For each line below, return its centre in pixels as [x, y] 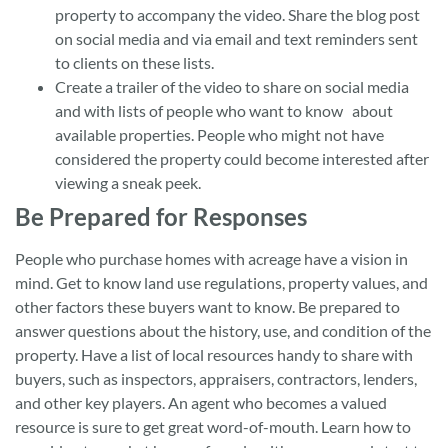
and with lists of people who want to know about [224, 110]
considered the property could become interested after [242, 158]
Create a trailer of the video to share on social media [232, 86]
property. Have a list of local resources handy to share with [214, 354]
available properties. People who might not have [219, 134]
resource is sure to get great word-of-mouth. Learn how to [213, 426]
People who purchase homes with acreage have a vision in [211, 258]
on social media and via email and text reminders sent [236, 38]
